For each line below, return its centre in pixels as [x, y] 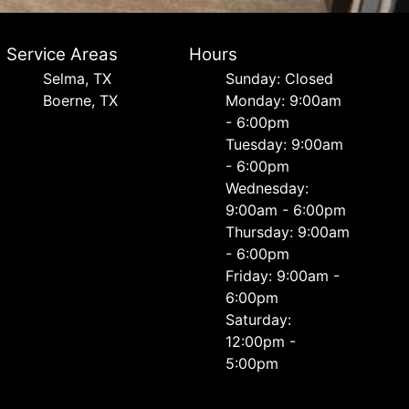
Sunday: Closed [280, 79]
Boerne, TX [80, 100]
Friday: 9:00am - [283, 276]
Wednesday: [267, 188]
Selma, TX [77, 79]
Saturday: [259, 320]
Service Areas [62, 54]
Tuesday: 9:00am [285, 144]
